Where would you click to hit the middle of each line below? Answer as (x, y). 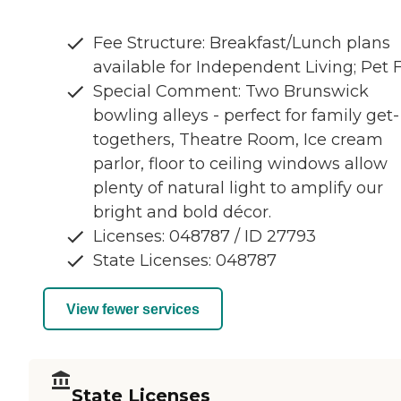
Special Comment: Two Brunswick (231, 92)
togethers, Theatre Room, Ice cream (238, 140)
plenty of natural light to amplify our (238, 188)
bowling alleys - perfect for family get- (246, 116)
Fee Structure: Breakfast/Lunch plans (242, 43)
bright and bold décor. (182, 213)
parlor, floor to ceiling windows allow (240, 164)
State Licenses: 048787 (185, 261)
